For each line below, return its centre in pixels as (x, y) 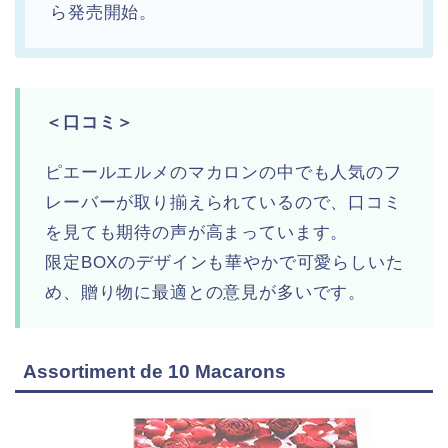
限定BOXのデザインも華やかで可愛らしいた (224, 263)
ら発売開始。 (104, 13)
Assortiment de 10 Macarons (154, 372)
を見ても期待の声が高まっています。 (197, 233)
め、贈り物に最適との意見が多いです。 (206, 293)
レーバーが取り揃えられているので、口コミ (223, 203)
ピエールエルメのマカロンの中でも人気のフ (223, 173)
